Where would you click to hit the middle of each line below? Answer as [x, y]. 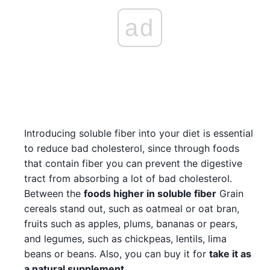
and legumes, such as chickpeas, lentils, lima [125, 238]
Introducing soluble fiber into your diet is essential [139, 133]
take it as [230, 253]
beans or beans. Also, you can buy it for [117, 253]
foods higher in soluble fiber [150, 193]
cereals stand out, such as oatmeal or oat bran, [132, 208]
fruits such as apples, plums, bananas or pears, [131, 223]
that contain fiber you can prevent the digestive [133, 163]
